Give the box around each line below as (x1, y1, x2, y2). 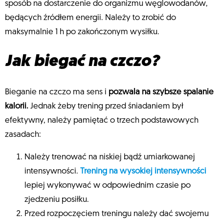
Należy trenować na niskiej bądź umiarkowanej (24, 153, 195, 161)
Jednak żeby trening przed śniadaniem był (28, 102, 183, 110)
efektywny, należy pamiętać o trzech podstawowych (5, 116, 198, 125)
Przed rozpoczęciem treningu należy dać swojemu (24, 209, 209, 218)
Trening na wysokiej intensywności (80, 167, 206, 175)
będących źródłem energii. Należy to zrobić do (5, 14, 176, 22)
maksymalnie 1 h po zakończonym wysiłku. (5, 28, 159, 37)
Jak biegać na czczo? (5, 54, 159, 70)
